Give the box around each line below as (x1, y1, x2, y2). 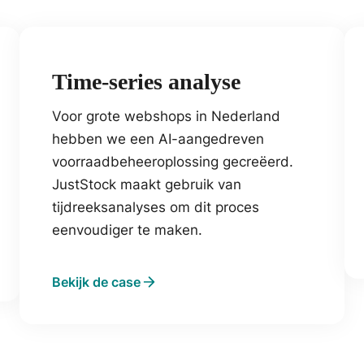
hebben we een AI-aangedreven (52, 130, 264, 147)
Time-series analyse (52, 68, 240, 94)
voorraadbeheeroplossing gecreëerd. (52, 153, 293, 170)
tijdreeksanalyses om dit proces (52, 198, 259, 215)
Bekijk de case (52, 273, 141, 290)
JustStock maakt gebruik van (52, 175, 241, 193)
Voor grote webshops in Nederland (52, 107, 280, 124)
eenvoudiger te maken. (52, 221, 202, 238)
